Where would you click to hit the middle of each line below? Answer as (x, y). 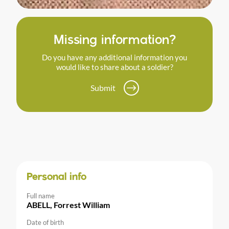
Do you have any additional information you (114, 57)
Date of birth (45, 222)
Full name (41, 196)
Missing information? (114, 41)
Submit (103, 87)
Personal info (56, 177)
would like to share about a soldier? (114, 67)
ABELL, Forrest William (68, 204)
